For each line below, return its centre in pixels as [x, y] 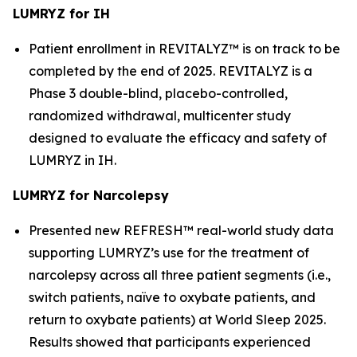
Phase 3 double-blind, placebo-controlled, [158, 93]
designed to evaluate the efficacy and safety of [178, 138]
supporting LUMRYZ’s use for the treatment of [169, 253]
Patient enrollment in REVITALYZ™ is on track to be [184, 49]
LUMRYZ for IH [61, 14]
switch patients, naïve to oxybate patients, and [172, 297]
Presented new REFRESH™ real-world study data [181, 230]
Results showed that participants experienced [170, 342]
